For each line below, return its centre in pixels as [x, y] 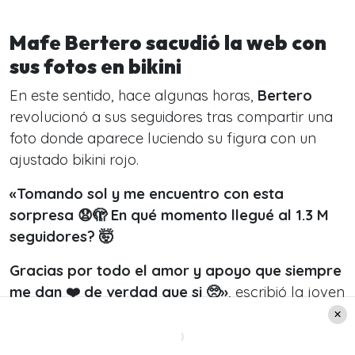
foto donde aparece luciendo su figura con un [163, 138]
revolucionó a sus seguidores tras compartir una [171, 116]
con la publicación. [74, 313]
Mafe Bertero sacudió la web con [168, 42]
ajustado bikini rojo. [76, 159]
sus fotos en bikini [97, 66]
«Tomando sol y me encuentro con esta [147, 193]
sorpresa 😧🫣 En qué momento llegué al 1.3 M [169, 215]
